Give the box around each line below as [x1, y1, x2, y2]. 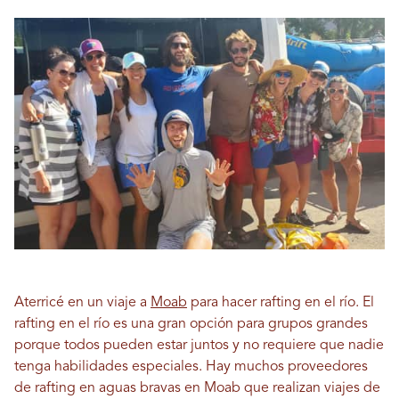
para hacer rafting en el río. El [187, 296, 374, 311]
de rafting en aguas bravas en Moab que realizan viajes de [14, 381, 380, 396]
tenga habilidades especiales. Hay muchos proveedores [14, 360, 368, 375]
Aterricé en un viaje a [14, 296, 151, 311]
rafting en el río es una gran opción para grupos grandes [14, 317, 368, 332]
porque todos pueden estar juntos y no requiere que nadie [14, 338, 384, 354]
